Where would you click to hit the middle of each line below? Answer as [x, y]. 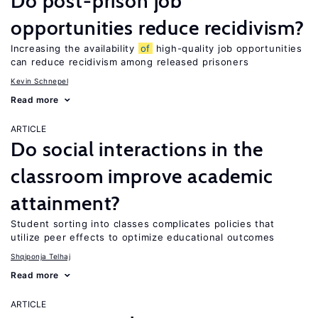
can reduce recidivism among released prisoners [130, 62]
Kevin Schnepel [39, 81]
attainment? [66, 203]
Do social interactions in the [137, 149]
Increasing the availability [75, 48]
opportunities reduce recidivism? [158, 28]
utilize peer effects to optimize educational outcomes [143, 237]
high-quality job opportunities [227, 48]
